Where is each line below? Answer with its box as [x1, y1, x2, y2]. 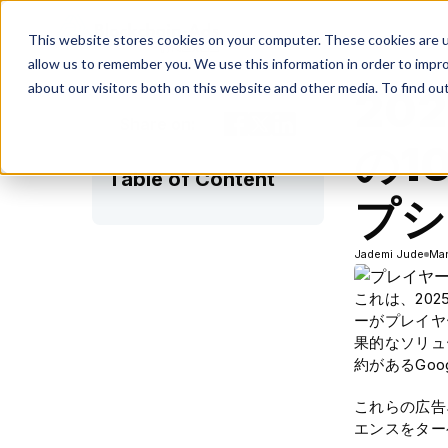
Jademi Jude [354, 247, 424, 261]
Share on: [120, 114, 195, 134]
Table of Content [108, 167, 275, 191]
